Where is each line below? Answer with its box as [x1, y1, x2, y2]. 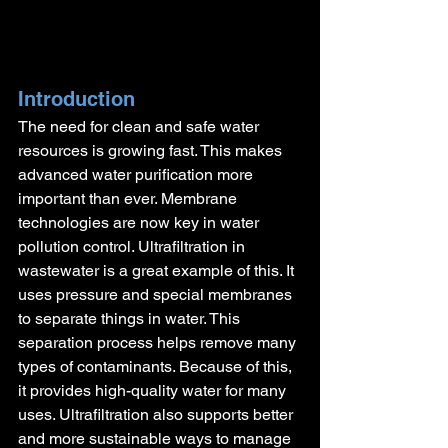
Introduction [18, 86, 135, 111]
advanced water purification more [18, 164, 257, 184]
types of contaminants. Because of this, [18, 356, 296, 376]
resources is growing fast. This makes [18, 140, 286, 160]
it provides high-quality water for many [18, 380, 290, 400]
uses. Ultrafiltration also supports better [18, 404, 297, 424]
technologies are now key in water [18, 212, 263, 232]
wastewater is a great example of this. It [18, 260, 298, 280]
